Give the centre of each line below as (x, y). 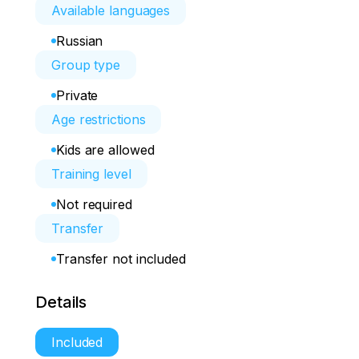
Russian (80, 41)
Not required (94, 204)
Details (61, 302)
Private (77, 95)
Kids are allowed (105, 150)
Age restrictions (99, 119)
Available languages (111, 10)
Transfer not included (121, 259)
